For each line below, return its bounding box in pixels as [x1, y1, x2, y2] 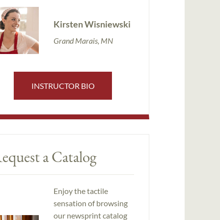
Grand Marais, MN [53, 35, 113, 45]
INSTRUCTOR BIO [31, 81, 95, 90]
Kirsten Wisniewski [53, 18, 131, 29]
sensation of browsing [53, 198, 128, 208]
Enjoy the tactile [53, 186, 108, 196]
